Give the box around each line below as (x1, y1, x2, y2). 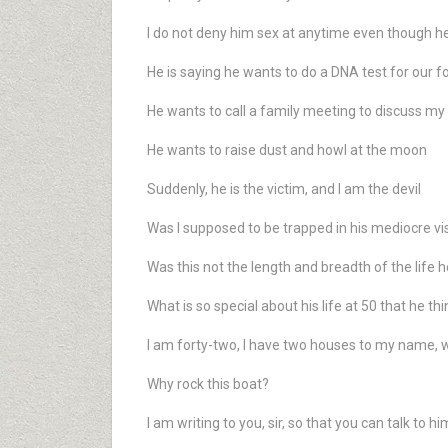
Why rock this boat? (147, 376, 269, 392)
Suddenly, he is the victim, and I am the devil (147, 181, 421, 197)
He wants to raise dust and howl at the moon (147, 142, 427, 158)
